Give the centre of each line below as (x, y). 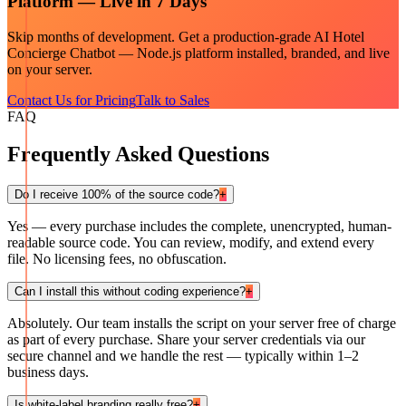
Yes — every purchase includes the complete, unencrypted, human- (199, 227)
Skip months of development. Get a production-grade (160, 36)
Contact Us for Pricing (72, 100)
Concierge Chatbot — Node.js (94, 53)
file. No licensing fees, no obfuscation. (117, 259)
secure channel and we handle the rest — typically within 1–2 (183, 356)
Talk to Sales (173, 100)
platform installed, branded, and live (285, 53)
